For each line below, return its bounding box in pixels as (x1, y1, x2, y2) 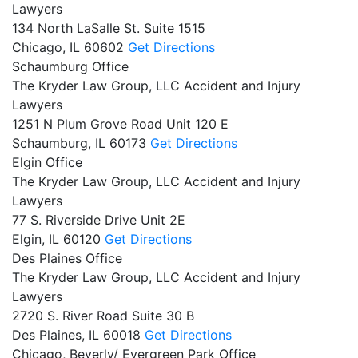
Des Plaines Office (12, 249, 122, 266)
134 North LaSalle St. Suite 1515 (12, 19, 205, 36)
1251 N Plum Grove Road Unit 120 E (12, 115, 229, 132)
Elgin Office (12, 153, 82, 170)
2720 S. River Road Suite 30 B (12, 307, 194, 324)
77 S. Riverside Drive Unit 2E (12, 211, 185, 228)
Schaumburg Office (12, 58, 129, 74)
